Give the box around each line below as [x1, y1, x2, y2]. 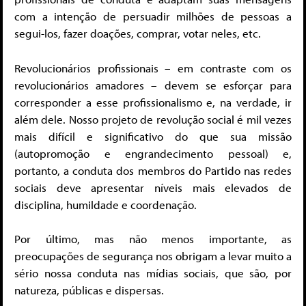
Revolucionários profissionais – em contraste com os [14, 60, 292, 75]
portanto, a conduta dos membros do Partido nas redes [14, 163, 292, 178]
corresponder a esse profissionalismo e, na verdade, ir [14, 94, 292, 109]
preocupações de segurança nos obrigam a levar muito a [14, 249, 292, 264]
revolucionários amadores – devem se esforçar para [14, 77, 292, 92]
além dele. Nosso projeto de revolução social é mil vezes [14, 111, 292, 126]
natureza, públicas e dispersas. [14, 283, 164, 298]
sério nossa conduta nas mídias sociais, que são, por [14, 266, 292, 281]
